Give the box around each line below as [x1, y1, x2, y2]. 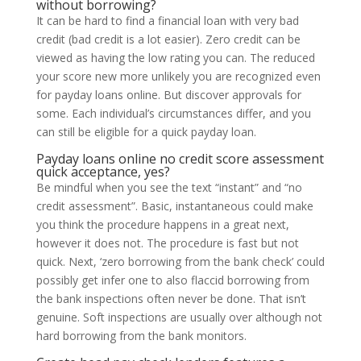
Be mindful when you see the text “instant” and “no [35, 180, 302, 195]
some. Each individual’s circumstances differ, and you [35, 106, 311, 121]
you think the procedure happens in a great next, [35, 217, 289, 232]
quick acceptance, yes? [35, 163, 170, 180]
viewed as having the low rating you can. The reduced [35, 50, 315, 65]
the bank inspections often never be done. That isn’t [35, 291, 306, 306]
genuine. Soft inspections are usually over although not [35, 309, 322, 325]
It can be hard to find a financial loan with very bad [35, 13, 299, 28]
